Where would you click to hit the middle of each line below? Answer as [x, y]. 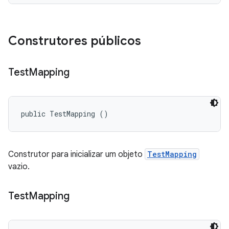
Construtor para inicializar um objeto [76, 154]
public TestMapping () [65, 114]
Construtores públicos [75, 41]
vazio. [19, 167]
